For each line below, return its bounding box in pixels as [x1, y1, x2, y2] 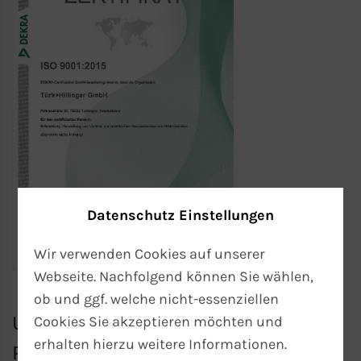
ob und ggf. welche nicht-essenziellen [34, 290, 280, 308]
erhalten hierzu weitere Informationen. [34, 335, 288, 353]
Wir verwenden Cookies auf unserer [34, 245, 266, 263]
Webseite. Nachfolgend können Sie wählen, [34, 268, 314, 285]
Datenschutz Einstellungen [87, 206, 274, 224]
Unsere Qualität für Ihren [12, 311, 239, 334]
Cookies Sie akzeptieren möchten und [34, 313, 284, 330]
